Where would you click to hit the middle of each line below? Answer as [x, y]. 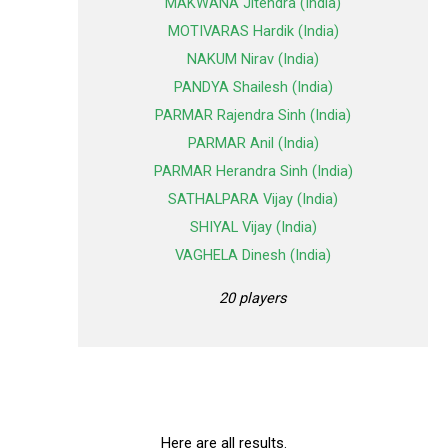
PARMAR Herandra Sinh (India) [253, 171]
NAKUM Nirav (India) [253, 59]
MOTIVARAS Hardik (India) [253, 31]
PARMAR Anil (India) [253, 143]
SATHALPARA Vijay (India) [253, 199]
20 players [253, 297]
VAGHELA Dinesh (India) [253, 255]
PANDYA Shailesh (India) [253, 87]
